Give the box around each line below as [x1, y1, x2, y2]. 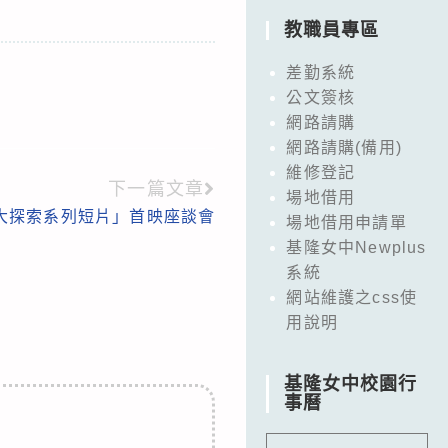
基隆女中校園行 [284, 373, 418, 394]
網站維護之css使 [286, 288, 418, 306]
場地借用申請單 [286, 213, 407, 231]
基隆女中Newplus [286, 238, 427, 256]
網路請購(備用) [286, 138, 402, 156]
